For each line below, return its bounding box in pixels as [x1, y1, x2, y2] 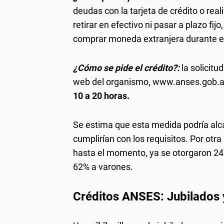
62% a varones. [73, 161, 133, 172]
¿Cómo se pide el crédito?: [73, 62, 181, 73]
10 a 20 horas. [73, 90, 129, 101]
